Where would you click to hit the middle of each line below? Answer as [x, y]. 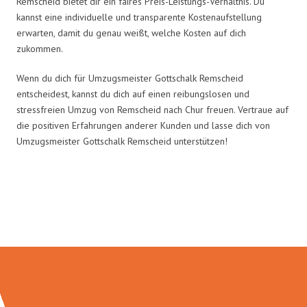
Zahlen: [153, 218]
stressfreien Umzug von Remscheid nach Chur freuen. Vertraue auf [152, 109]
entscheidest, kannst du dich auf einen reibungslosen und [133, 94]
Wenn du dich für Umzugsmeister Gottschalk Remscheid [130, 78]
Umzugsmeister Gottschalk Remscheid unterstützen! [122, 141]
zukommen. [40, 48]
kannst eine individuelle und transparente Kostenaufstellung [139, 17]
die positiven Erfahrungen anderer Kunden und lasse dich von [143, 125]
